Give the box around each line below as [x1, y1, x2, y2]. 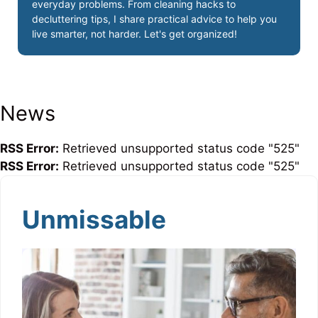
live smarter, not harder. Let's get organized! [32, 27, 237, 40]
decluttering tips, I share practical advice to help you [32, 12, 277, 25]
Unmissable [22, 204, 166, 234]
